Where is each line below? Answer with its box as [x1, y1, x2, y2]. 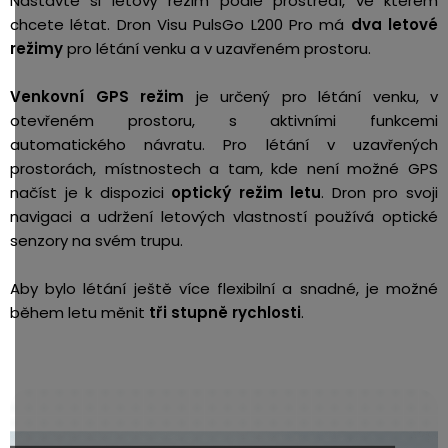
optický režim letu [171, 181, 322, 203]
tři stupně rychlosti [145, 301, 301, 323]
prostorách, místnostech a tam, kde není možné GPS [10, 157, 438, 179]
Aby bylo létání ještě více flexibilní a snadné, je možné [10, 277, 438, 299]
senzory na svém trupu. [10, 229, 183, 251]
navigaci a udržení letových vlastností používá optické [10, 205, 438, 227]
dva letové [350, 13, 439, 35]
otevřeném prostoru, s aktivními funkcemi [10, 109, 438, 131]
